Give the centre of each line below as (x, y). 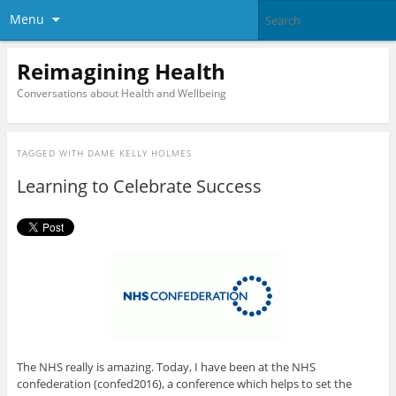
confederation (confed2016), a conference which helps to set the (184, 384)
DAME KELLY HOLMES (139, 153)
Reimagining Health (121, 71)
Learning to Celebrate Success (139, 187)
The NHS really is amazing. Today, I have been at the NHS (166, 367)
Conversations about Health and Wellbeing (121, 93)
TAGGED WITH (52, 153)
